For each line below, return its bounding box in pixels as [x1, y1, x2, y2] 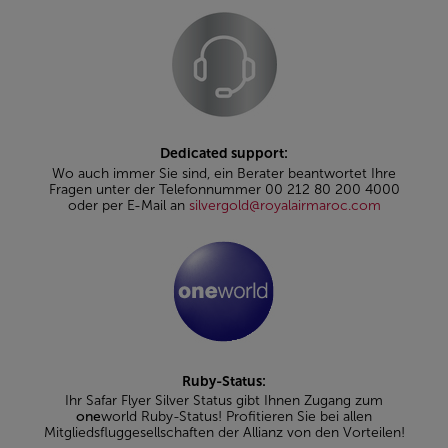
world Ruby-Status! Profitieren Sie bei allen [101, 408, 372, 426]
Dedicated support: [160, 145, 288, 163]
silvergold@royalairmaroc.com [188, 196, 381, 214]
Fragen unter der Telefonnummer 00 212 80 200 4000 [48, 180, 400, 198]
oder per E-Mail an [67, 196, 189, 214]
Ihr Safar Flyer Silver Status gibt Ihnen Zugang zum [65, 392, 383, 410]
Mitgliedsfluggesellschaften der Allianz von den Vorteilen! [43, 424, 405, 442]
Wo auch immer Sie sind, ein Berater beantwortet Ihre [52, 164, 396, 182]
